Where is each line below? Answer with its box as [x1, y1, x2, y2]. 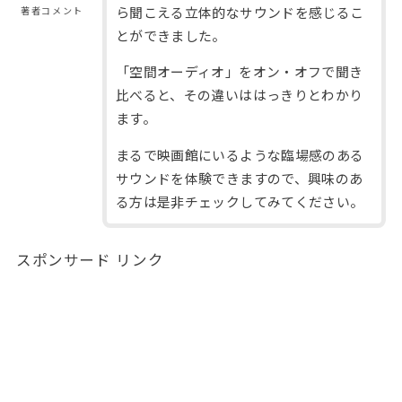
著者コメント [20, 4, 83, 18]
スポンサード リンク [15, 248, 164, 270]
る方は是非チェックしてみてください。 [115, 192, 364, 212]
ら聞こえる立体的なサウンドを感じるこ [115, 2, 364, 22]
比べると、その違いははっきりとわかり [115, 85, 363, 105]
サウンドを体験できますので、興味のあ [115, 169, 363, 188]
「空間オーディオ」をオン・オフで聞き [115, 62, 363, 82]
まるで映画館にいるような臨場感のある [115, 145, 364, 165]
